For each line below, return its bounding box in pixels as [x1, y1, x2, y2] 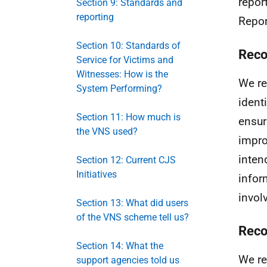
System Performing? [76, 83, 162, 94]
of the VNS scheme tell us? [76, 212, 189, 223]
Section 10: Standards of [76, 40, 181, 51]
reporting [76, 11, 114, 23]
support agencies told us [76, 254, 179, 266]
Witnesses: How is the [76, 69, 168, 80]
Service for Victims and [76, 54, 173, 66]
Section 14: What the [76, 240, 163, 252]
